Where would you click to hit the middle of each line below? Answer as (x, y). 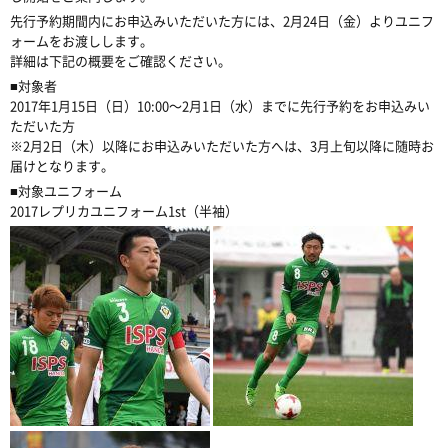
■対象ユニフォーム (66, 190)
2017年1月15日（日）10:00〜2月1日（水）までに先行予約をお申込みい (220, 105)
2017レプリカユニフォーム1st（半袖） (124, 210)
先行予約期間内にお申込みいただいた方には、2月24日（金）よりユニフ (222, 20)
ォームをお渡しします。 (81, 40)
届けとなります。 (62, 165)
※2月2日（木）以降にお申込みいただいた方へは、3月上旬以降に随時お (222, 145)
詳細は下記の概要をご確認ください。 (120, 60)
